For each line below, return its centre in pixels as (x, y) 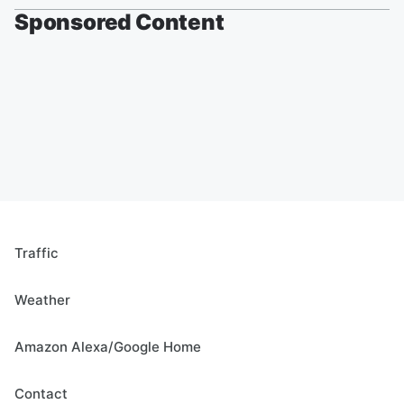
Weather (42, 300)
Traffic (37, 253)
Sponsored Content (119, 23)
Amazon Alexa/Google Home (108, 347)
